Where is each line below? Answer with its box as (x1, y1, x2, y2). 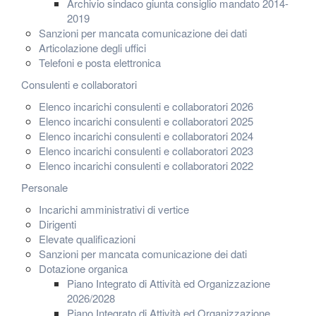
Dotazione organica (39, 261, 128, 276)
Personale (21, 180, 68, 195)
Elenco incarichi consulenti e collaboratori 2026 (39, 99, 253, 114)
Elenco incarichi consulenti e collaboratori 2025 (39, 114, 253, 128)
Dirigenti (39, 217, 76, 231)
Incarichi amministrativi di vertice (39, 202, 189, 217)
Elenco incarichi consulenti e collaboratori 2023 (39, 143, 253, 158)
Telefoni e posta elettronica (39, 55, 161, 70)
